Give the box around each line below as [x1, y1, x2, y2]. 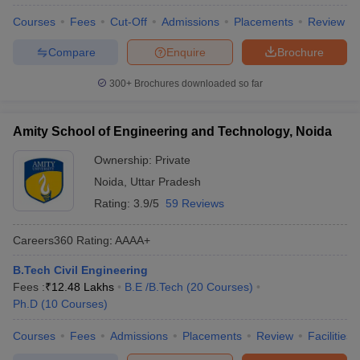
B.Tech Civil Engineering [13, 264, 148, 276]
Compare [47, 45, 96, 59]
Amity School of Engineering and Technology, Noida [13, 125, 332, 138]
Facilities [308, 329, 352, 342]
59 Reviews [166, 197, 224, 210]
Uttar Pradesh [130, 175, 201, 188]
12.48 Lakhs [51, 280, 114, 293]
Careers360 [13, 233, 73, 247]
